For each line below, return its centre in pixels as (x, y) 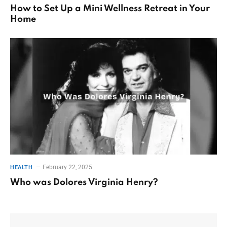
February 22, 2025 (68, 167)
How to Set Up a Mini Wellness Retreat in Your (110, 9)
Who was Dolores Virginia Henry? (84, 182)
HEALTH (22, 167)
